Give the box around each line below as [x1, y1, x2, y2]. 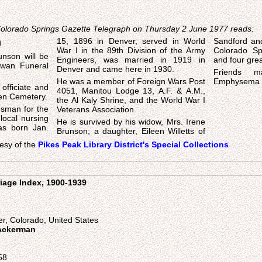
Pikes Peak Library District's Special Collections [38, 139, 229, 149]
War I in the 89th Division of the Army [57, 46, 205, 55]
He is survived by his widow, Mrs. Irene [57, 117, 205, 126]
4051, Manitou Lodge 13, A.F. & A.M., [57, 86, 205, 95]
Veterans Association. [57, 105, 136, 114]
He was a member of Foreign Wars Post [57, 77, 205, 86]
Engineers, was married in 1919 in [57, 55, 205, 64]
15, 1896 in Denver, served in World [57, 36, 205, 46]
